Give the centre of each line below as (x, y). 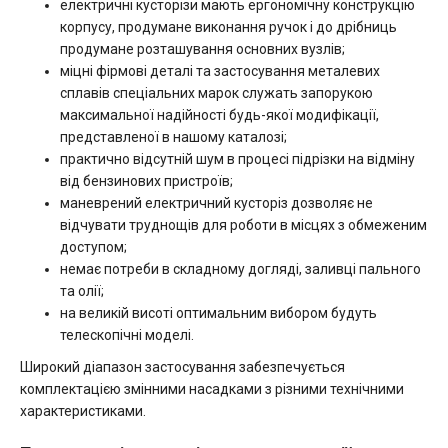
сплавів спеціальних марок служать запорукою (216, 93)
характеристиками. (83, 411)
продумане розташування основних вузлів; (202, 49)
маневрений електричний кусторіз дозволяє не (216, 203)
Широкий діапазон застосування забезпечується (182, 367)
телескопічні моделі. (127, 335)
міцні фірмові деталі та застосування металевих (220, 71)
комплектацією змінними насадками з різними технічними (212, 389)
